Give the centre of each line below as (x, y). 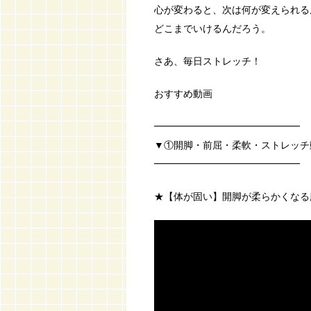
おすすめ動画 (183, 93)
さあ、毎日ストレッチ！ (208, 61)
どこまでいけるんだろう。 (212, 28)
